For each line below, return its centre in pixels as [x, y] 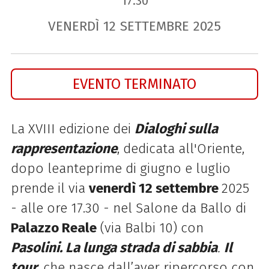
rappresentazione [64, 149]
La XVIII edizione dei [72, 129]
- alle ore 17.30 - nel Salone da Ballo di [128, 208]
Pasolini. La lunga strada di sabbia [114, 248]
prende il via [50, 189]
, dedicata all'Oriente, [180, 149]
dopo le [35, 169]
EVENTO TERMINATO [134, 84]
